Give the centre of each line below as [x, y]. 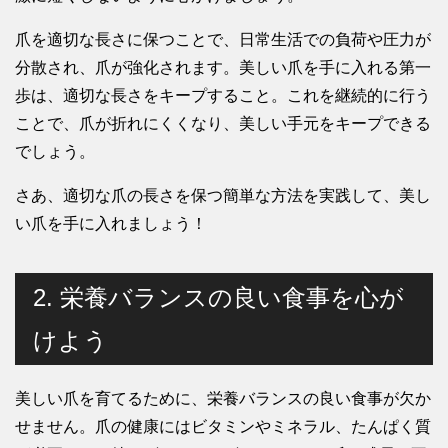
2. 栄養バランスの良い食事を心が [218, 298]
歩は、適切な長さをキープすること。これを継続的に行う [223, 96]
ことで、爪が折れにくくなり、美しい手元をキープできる [223, 124]
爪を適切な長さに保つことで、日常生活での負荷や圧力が [223, 40]
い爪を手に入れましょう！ [111, 224]
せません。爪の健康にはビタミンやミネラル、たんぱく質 [223, 427]
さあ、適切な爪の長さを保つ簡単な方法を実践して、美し [223, 196]
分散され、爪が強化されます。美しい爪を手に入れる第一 [223, 68]
